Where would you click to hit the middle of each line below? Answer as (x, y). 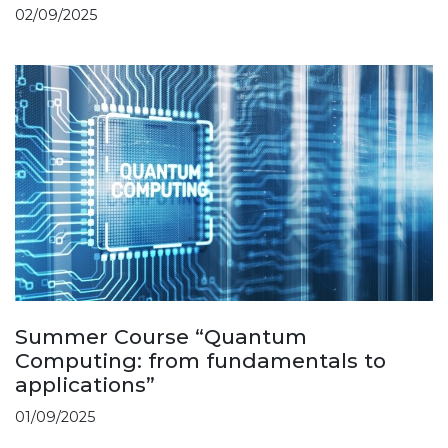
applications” (85, 384)
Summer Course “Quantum (161, 336)
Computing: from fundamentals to (200, 360)
